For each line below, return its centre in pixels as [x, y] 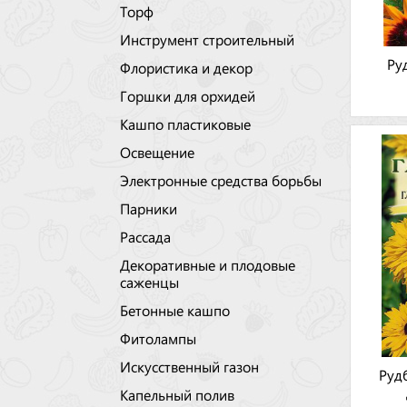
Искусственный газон [189, 366]
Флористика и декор [186, 67]
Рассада [145, 236]
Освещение [157, 152]
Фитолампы [158, 338]
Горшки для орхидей [188, 95]
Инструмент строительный [207, 39]
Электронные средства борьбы [221, 180]
